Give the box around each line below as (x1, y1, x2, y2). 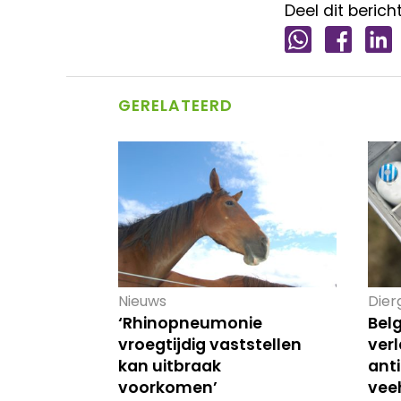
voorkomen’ (117, 376, 218, 398)
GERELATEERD (117, 94, 233, 116)
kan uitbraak (117, 354, 221, 377)
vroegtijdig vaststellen (117, 333, 302, 355)
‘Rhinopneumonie (117, 311, 262, 334)
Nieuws (117, 290, 166, 311)
